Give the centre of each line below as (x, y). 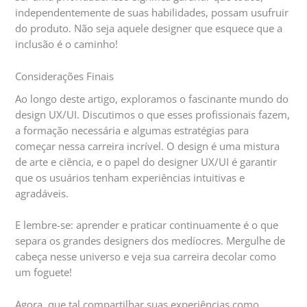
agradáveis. (42, 193)
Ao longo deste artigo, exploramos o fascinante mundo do (152, 98)
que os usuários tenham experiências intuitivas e (130, 177)
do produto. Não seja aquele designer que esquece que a (149, 28)
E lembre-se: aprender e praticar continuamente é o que (147, 225)
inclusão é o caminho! (67, 44)
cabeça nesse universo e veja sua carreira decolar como (146, 257)
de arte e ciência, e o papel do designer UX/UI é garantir (146, 161)
